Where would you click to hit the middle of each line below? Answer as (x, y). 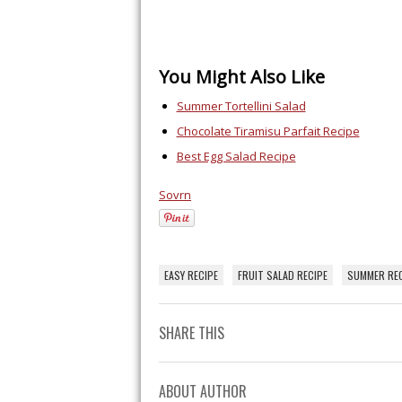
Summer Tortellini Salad (241, 105)
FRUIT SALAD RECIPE (283, 275)
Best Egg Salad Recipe (236, 156)
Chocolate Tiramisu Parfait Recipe (268, 131)
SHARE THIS (192, 332)
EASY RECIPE (191, 275)
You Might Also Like (242, 76)
